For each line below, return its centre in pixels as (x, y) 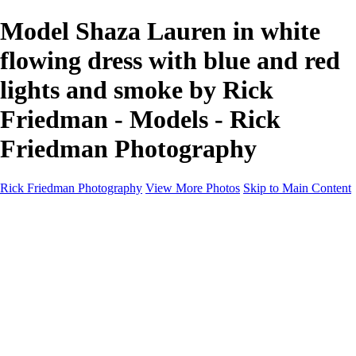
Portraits (84, 270)
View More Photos (193, 188)
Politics (82, 284)
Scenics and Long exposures (135, 342)
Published (88, 327)
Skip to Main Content (297, 188)
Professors (89, 299)
